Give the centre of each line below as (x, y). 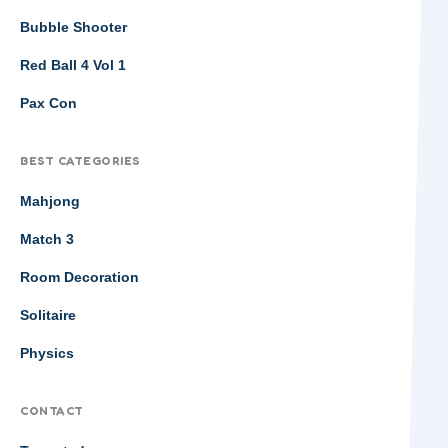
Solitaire (48, 315)
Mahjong (50, 201)
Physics (47, 353)
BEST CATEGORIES (80, 160)
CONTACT (52, 410)
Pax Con (48, 103)
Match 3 (47, 239)
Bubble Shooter (73, 27)
